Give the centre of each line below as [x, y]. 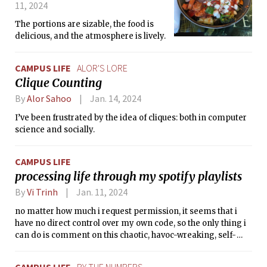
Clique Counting [58, 83]
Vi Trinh [42, 192]
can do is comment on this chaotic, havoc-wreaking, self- [126, 235]
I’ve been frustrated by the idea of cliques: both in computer [131, 117]
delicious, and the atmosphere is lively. [90, 36]
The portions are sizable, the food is [84, 24]
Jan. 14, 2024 [115, 99]
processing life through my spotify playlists [128, 176]
